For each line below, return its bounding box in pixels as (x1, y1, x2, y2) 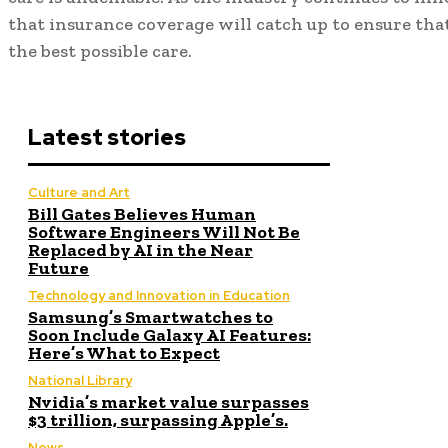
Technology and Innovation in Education (28, 286, 290, 304)
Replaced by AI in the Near (28, 238, 253, 261)
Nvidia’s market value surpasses (28, 390, 309, 413)
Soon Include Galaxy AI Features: (28, 323, 311, 346)
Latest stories (28, 122, 186, 152)
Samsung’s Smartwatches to (28, 305, 273, 328)
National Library (28, 371, 132, 389)
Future (28, 256, 89, 279)
